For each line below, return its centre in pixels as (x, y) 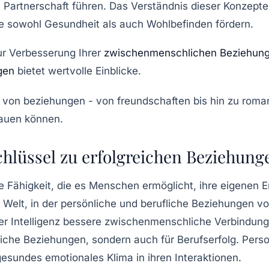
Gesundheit (72, 24)
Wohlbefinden (180, 24)
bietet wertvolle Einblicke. (78, 71)
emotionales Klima (89, 257)
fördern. (233, 24)
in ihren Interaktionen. (187, 257)
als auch (123, 24)
